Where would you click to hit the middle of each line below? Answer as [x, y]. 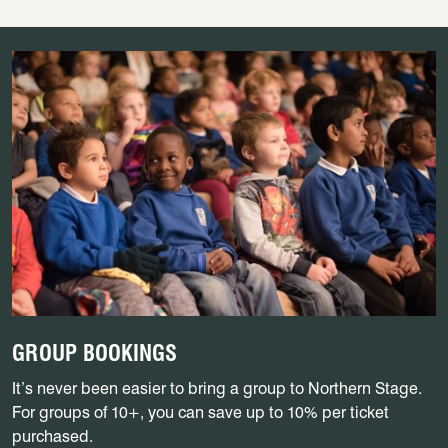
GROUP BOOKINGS [94, 352]
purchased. [52, 436]
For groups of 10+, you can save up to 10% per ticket [200, 412]
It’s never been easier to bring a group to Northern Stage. [217, 388]
